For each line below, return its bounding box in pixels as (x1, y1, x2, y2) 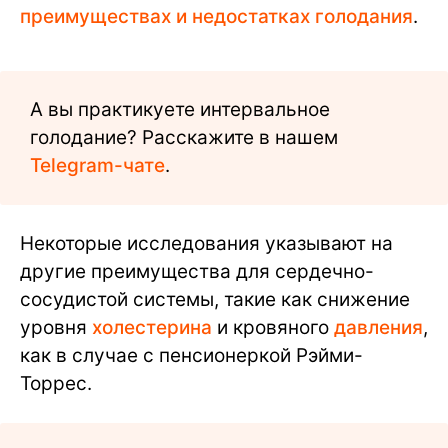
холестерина (92, 315, 212, 339)
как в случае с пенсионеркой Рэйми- (20, 343, 363, 367)
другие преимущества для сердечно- (20, 259, 374, 283)
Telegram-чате (30, 153, 165, 177)
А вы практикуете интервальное (30, 97, 330, 121)
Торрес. (20, 371, 92, 395)
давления (334, 315, 423, 339)
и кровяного (212, 315, 334, 339)
